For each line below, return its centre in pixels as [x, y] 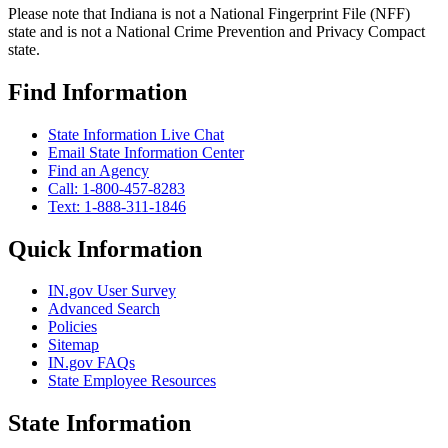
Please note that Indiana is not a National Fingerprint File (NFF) [209, 13]
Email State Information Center [146, 152]
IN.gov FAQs [91, 363]
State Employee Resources [132, 381]
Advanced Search [104, 309]
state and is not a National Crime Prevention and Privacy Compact [216, 31]
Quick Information [105, 248]
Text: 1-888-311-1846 [117, 206]
